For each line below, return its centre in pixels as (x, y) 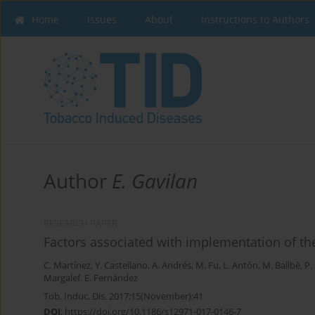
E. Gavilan (155, 181)
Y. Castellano (121, 266)
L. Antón (240, 266)
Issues (102, 19)
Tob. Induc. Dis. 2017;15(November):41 (123, 296)
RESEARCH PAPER (81, 224)
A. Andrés (172, 266)
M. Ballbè (281, 266)
